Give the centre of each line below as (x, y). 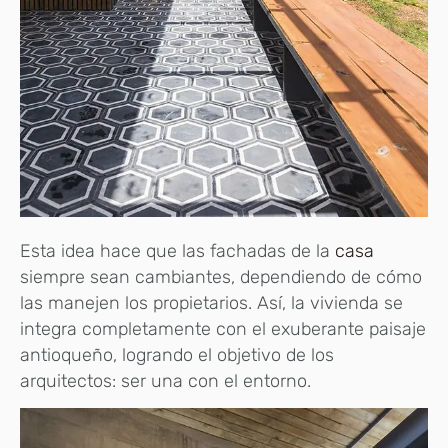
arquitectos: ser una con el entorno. (165, 381)
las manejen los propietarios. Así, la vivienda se (211, 303)
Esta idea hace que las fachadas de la (177, 251)
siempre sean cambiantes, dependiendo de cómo (221, 277)
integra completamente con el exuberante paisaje (223, 329)
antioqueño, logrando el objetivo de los (177, 355)
